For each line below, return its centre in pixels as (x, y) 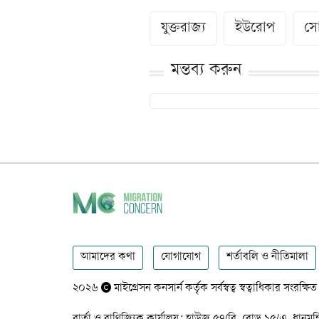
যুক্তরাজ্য (184, 28)
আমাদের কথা (108, 257)
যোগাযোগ (181, 257)
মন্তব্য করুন (206, 70)
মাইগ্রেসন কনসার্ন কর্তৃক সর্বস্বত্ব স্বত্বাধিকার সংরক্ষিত (214, 288)
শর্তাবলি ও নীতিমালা (267, 257)
